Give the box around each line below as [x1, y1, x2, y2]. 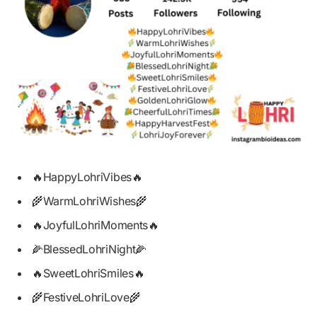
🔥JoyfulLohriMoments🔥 [32, 218, 159, 233]
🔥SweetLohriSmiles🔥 [32, 266, 145, 281]
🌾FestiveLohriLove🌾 [32, 290, 141, 305]
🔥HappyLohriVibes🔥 [32, 170, 143, 185]
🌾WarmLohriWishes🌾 [32, 194, 147, 209]
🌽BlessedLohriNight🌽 [32, 242, 146, 257]
